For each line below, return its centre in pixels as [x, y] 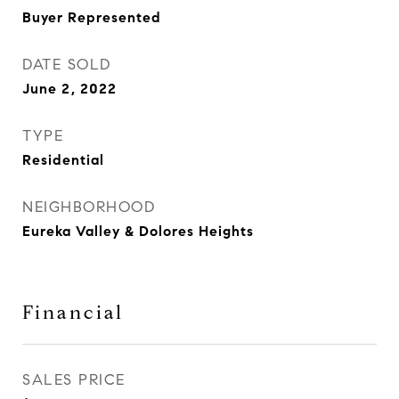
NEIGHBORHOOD [89, 207]
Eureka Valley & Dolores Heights [138, 231]
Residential [63, 160]
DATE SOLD [67, 65]
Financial [73, 313]
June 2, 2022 [69, 89]
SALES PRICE [74, 380]
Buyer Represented [92, 17]
